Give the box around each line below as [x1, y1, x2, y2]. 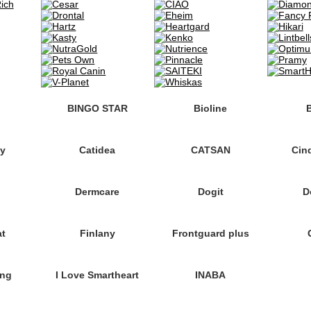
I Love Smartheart [56, 269, 140, 280]
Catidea [79, 144, 116, 155]
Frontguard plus [171, 228, 249, 239]
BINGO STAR [67, 103, 128, 114]
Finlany [79, 228, 115, 239]
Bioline [194, 103, 228, 114]
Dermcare [75, 186, 120, 197]
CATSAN [190, 144, 230, 155]
